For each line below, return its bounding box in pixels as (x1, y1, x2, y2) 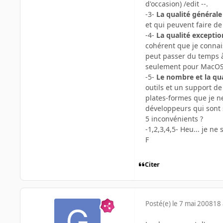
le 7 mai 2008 (172, 199, 213, 208)
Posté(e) (145, 199, 172, 208)
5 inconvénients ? (145, 114, 203, 124)
